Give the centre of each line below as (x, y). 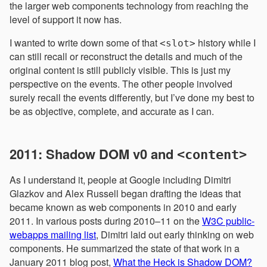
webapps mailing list (53, 235)
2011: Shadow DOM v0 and (93, 154)
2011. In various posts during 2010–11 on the (106, 221)
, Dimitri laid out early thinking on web (175, 235)
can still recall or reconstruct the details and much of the (126, 56)
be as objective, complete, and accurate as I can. (112, 111)
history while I (226, 43)
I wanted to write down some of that (85, 43)
